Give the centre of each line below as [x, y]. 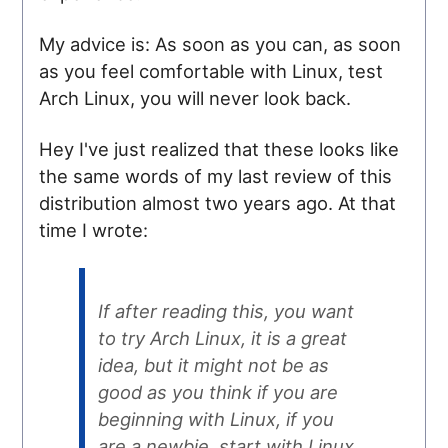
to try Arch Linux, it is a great [222, 338]
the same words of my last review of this [216, 175]
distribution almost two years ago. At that [218, 202]
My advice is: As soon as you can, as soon [220, 43]
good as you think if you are [217, 392]
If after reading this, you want [225, 311]
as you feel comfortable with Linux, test [211, 70]
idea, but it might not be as [213, 365]
